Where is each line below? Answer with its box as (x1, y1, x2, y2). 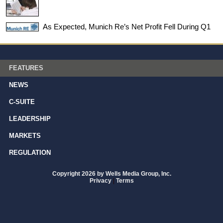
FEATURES (9, 64, 43, 72)
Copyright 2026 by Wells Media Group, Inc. (52, 170, 171, 178)
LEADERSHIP (9, 115, 51, 123)
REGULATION (9, 149, 51, 157)
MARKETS (9, 132, 41, 140)
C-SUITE (9, 98, 35, 106)
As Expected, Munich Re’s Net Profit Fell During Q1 (43, 22, 211, 31)
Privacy (89, 177, 111, 185)
